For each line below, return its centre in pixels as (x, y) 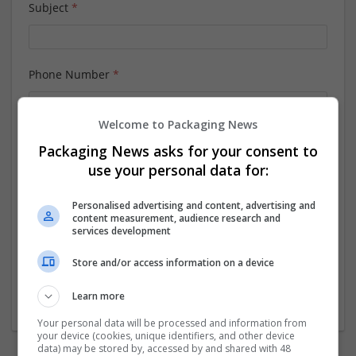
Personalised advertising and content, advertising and (194, 205)
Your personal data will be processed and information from (172, 323)
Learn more (99, 296)
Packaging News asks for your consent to (178, 151)
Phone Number (71, 74)
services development (122, 230)
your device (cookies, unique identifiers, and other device (166, 335)
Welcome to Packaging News (178, 124)
